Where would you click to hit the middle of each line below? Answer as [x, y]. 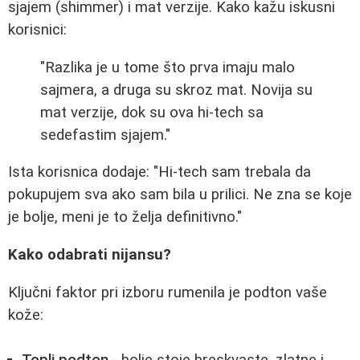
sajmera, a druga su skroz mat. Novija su [176, 90]
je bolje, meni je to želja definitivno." [125, 217]
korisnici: [37, 30]
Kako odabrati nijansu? [90, 254]
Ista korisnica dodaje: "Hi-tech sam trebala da [160, 172]
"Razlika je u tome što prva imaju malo [168, 67]
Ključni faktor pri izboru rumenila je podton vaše [168, 292]
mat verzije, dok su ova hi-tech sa [152, 112]
